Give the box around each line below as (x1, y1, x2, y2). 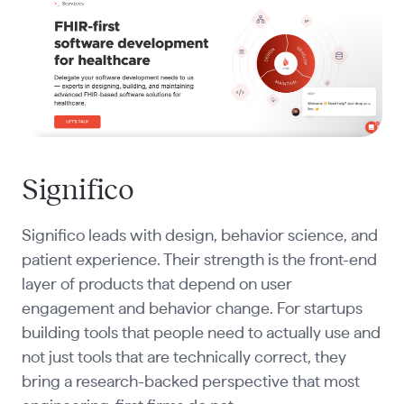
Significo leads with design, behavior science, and (21, 228, 378, 245)
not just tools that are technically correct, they (21, 350, 346, 367)
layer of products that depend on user (21, 277, 292, 294)
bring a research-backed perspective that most (21, 374, 360, 391)
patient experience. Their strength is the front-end (21, 252, 377, 270)
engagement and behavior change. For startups (21, 301, 363, 318)
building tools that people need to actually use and (21, 326, 381, 343)
